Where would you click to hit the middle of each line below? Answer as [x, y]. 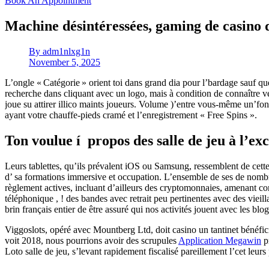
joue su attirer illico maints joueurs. [72, 104]
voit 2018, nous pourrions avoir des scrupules [92, 240]
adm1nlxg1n [65, 51]
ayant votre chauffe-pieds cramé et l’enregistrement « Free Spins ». [131, 115]
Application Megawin [220, 240]
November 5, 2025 [65, 62]
